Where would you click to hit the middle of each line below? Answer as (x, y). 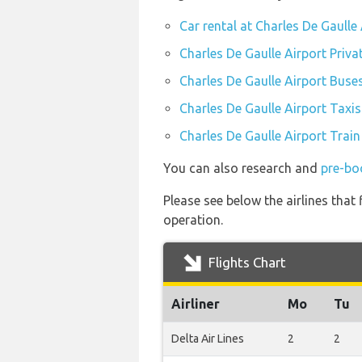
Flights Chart (246, 262)
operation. (193, 220)
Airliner (196, 304)
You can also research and (242, 168)
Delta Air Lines (208, 339)
